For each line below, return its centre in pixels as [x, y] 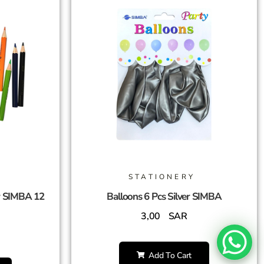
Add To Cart [169, 255]
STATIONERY [162, 176]
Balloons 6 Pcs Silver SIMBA [164, 196]
